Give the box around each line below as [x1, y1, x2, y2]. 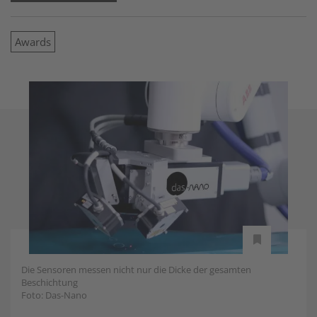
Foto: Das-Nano [21, 288, 87, 301]
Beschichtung [21, 275, 78, 289]
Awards [15, 35, 51, 49]
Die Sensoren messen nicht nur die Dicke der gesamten [21, 263, 251, 276]
